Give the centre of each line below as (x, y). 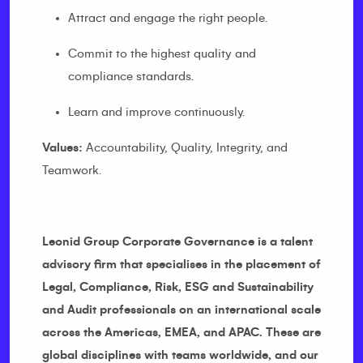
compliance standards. (131, 76)
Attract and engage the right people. (168, 18)
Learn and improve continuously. (156, 112)
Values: (62, 147)
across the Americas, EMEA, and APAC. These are (181, 332)
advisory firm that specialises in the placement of (181, 264)
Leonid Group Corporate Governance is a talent (177, 241)
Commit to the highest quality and (162, 53)
